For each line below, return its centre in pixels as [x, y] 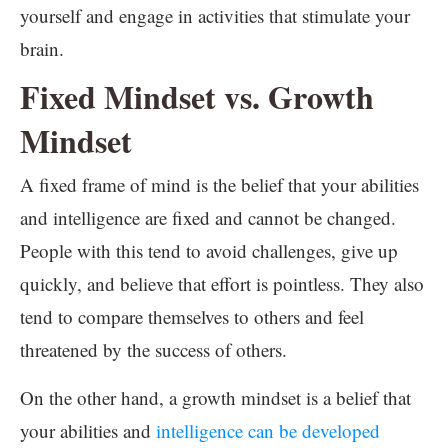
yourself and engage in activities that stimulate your [215, 15]
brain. [42, 48]
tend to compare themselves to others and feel [192, 316]
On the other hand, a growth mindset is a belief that [215, 397]
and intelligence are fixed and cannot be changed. [208, 217]
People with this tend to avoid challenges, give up [209, 250]
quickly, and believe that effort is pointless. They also [222, 283]
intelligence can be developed [268, 430]
